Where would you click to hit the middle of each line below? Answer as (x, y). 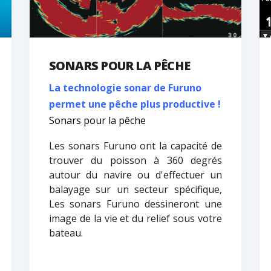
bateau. (66, 233)
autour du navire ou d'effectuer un (135, 175)
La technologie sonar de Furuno (125, 88)
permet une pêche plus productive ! (135, 104)
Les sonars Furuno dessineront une (135, 204)
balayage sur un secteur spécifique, (135, 190)
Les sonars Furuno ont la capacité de (135, 146)
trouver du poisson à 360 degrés (135, 161)
